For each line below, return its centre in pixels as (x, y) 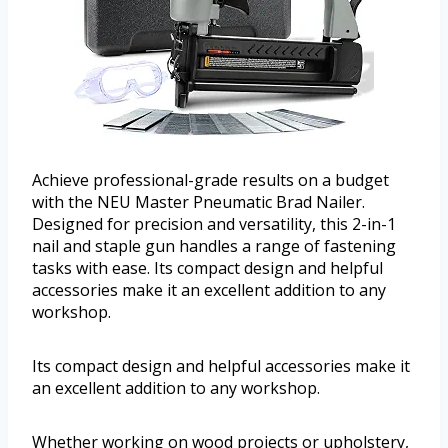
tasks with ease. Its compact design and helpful (207, 268)
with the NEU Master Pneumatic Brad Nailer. (198, 202)
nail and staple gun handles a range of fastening (214, 246)
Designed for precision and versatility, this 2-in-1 (214, 224)
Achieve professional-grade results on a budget (210, 180)
